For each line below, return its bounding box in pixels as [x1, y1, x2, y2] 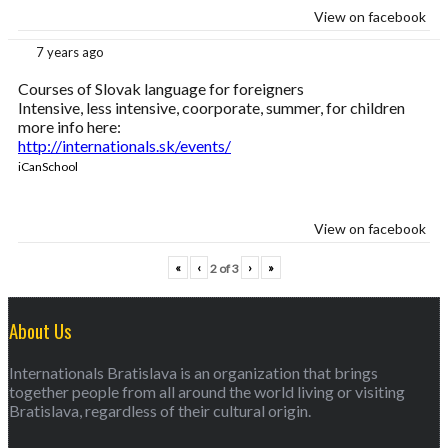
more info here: [18, 117, 121, 137]
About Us [9, 317, 72, 345]
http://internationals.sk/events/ [18, 136, 231, 156]
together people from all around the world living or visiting [9, 381, 405, 401]
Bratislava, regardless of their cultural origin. [9, 400, 311, 420]
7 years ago [36, 44, 104, 61]
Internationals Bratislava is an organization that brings [9, 362, 378, 382]
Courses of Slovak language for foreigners [18, 79, 304, 99]
